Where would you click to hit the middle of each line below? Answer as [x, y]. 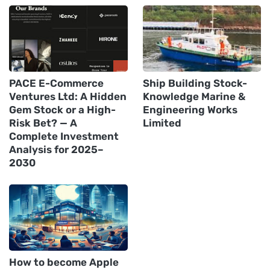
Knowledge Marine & [194, 96]
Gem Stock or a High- [62, 110]
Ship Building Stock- [195, 83]
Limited [162, 123]
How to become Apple [64, 262]
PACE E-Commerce [56, 83]
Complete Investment [64, 136]
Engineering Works [190, 110]
